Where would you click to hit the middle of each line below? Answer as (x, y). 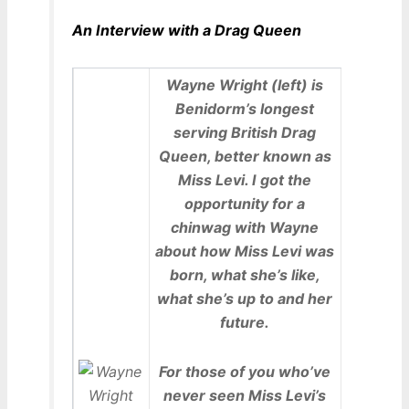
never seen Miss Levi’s (245, 396)
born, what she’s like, (245, 274)
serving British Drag (245, 132)
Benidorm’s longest (245, 108)
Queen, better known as (245, 156)
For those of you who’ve (245, 372)
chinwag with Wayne (245, 227)
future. (245, 322)
